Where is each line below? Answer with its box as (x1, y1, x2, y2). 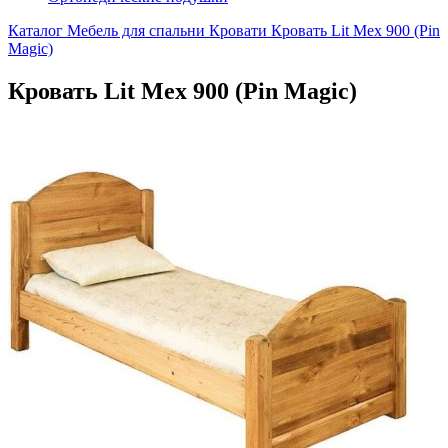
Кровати (209, 22, 267, 39)
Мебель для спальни (67, 22, 205, 39)
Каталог (8, 22, 63, 39)
